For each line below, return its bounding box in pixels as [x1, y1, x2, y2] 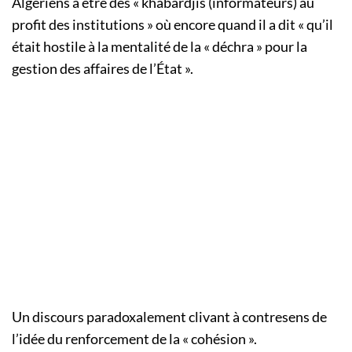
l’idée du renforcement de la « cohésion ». [12, 330, 257, 348]
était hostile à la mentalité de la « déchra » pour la [12, 38, 307, 56]
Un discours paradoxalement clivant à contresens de [12, 308, 327, 326]
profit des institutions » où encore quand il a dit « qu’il [12, 16, 333, 34]
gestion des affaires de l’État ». [12, 60, 193, 78]
